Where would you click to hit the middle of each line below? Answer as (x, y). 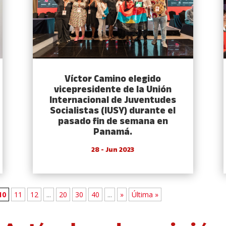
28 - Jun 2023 (113, 150)
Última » (145, 195)
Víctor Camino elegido (113, 80)
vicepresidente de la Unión (113, 90)
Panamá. (113, 133)
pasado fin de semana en (113, 122)
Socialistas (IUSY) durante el (113, 111)
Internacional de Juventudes (113, 101)
